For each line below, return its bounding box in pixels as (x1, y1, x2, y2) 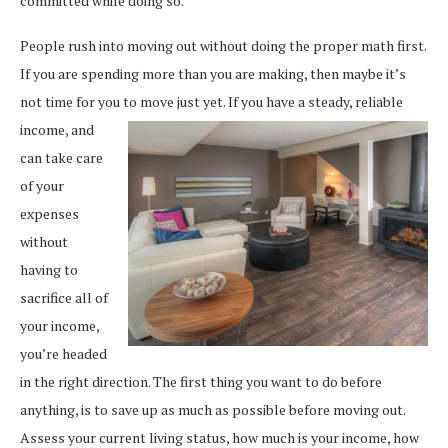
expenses (20, 203, 79, 223)
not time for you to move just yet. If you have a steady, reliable (20, 91, 403, 111)
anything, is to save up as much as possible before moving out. (20, 399, 405, 419)
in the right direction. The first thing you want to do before (20, 371, 382, 391)
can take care (20, 147, 103, 167)
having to (20, 259, 78, 279)
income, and (20, 119, 94, 139)
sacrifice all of (20, 287, 108, 307)
